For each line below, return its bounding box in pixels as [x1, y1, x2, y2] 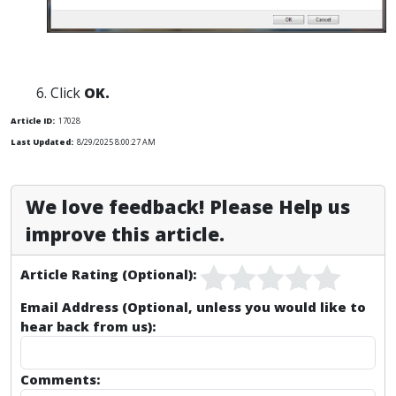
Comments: [20, 369, 100, 388]
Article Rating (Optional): [20, 264, 196, 283]
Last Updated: [11, 135, 73, 148]
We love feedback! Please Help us [26, 193, 350, 219]
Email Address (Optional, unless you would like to [20, 297, 366, 316]
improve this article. [26, 220, 225, 247]
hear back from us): [20, 316, 156, 335]
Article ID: [11, 114, 55, 126]
